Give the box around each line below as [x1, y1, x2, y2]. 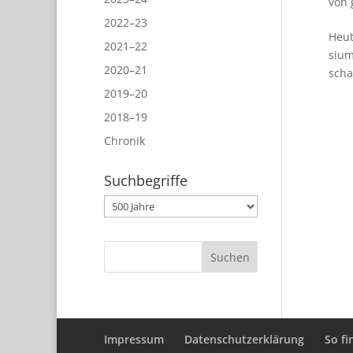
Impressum [104, 332, 164, 347]
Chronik [104, 133, 145, 149]
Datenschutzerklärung [184, 332, 304, 347]
